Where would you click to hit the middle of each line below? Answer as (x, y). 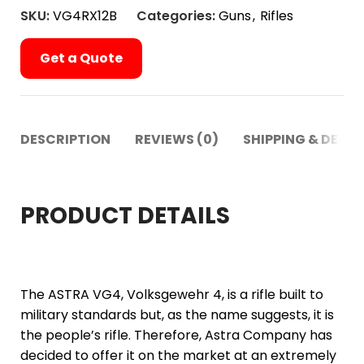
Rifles (277, 16)
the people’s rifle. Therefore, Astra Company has (176, 335)
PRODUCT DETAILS (125, 216)
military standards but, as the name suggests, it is (177, 315)
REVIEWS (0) (177, 139)
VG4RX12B (85, 16)
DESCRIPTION (65, 139)
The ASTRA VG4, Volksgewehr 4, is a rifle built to (172, 295)
